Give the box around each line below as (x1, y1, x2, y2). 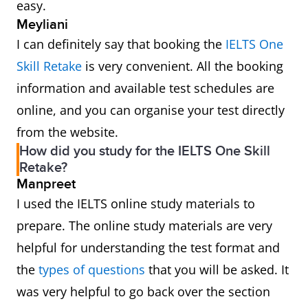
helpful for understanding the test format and (16, 239, 280, 256)
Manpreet (16, 176, 76, 193)
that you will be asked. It (145, 261, 289, 278)
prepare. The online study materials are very (16, 217, 272, 234)
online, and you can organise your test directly (16, 102, 285, 119)
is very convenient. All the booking (82, 58, 283, 75)
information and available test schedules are (16, 80, 274, 97)
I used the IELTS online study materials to (16, 195, 255, 212)
